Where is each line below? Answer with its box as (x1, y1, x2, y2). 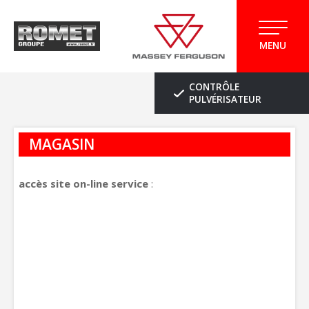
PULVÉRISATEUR (189, 93, 261, 106)
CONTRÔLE (189, 81, 239, 93)
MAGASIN (29, 134, 94, 154)
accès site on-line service (19, 177, 148, 190)
